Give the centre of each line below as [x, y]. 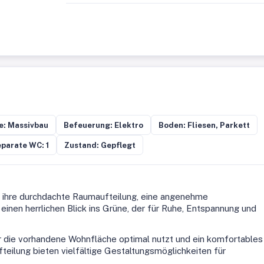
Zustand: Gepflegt [100, 145]
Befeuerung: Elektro [103, 125]
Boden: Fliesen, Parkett [204, 125]
